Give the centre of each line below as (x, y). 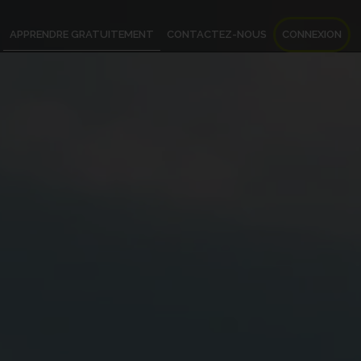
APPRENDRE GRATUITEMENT (82, 35)
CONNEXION (312, 35)
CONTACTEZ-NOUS (217, 35)
